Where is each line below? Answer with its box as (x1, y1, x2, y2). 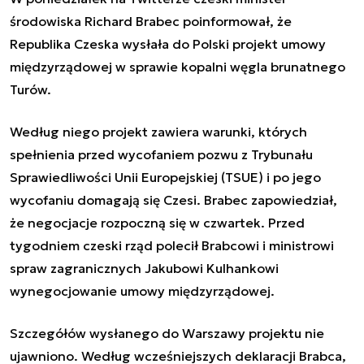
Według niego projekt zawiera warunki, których (10, 123, 307, 140)
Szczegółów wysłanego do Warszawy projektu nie (10, 324, 324, 341)
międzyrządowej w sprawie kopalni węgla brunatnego (10, 58, 345, 75)
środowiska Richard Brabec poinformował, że (10, 12, 292, 29)
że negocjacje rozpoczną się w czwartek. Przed (10, 214, 305, 231)
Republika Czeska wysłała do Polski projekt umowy (10, 35, 326, 52)
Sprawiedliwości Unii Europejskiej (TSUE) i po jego (10, 168, 321, 185)
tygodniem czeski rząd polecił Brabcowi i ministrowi (10, 236, 334, 253)
